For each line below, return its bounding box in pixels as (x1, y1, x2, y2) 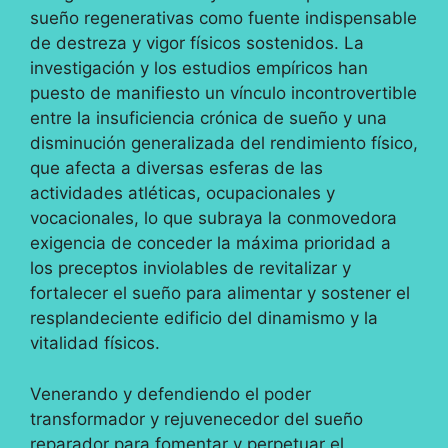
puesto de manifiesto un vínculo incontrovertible (30, 83, 417, 104)
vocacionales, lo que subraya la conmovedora (30, 208, 397, 229)
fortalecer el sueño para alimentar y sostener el (30, 283, 410, 304)
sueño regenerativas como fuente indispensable (30, 8, 417, 29)
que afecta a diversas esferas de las (30, 158, 323, 179)
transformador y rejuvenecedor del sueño (30, 408, 363, 429)
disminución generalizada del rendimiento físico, (30, 133, 418, 154)
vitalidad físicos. (30, 333, 160, 354)
